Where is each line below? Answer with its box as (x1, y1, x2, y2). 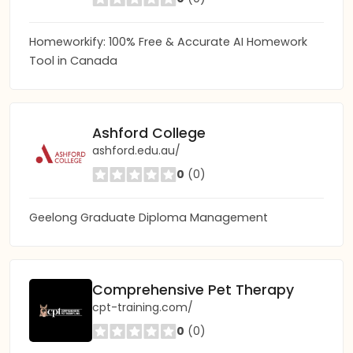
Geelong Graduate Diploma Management (29, 210, 268, 225)
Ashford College (92, 123, 206, 143)
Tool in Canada (29, 53, 117, 69)
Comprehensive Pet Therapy (92, 280, 294, 299)
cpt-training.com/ (92, 299, 193, 315)
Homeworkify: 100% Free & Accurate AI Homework (29, 34, 307, 50)
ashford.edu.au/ (92, 142, 180, 158)
